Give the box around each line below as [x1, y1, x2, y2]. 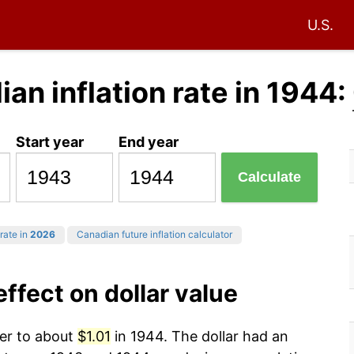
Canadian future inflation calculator [77, 228, 232, 241]
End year [119, 133, 179, 150]
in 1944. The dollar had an [111, 328, 288, 345]
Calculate [238, 169, 302, 186]
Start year [16, 133, 85, 150]
